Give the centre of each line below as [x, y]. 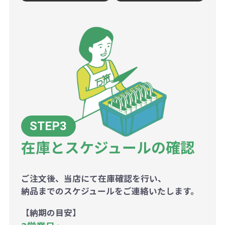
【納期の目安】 [51, 212]
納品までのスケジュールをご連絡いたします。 [110, 191]
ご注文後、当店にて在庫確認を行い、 [93, 178]
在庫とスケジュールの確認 [108, 147]
